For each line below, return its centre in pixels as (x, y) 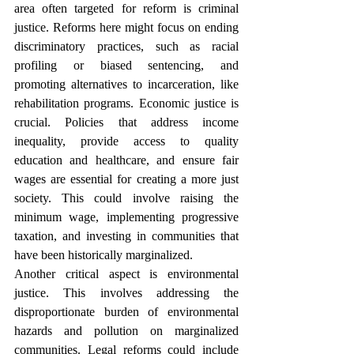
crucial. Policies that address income (126, 122)
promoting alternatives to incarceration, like (126, 84)
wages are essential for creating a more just (126, 179)
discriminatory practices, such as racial (126, 46)
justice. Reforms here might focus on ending (126, 27)
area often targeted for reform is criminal (126, 8)
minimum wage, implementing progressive (126, 217)
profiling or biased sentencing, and (126, 65)
